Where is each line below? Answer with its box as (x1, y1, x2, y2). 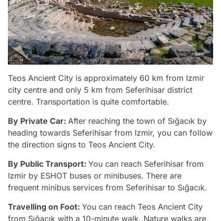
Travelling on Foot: (8, 201, 82, 212)
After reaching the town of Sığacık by (68, 115, 207, 126)
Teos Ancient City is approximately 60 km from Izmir (8, 73, 204, 83)
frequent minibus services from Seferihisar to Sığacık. (8, 182, 207, 192)
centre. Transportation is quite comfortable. (8, 96, 169, 107)
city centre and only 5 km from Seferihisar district (8, 84, 192, 95)
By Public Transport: (8, 158, 88, 169)
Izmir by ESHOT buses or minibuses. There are (8, 170, 182, 181)
